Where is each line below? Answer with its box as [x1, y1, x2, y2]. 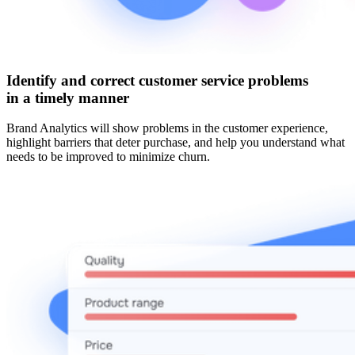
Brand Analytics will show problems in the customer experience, [6, 121, 328, 136]
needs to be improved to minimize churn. [6, 150, 210, 164]
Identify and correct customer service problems [6, 71, 308, 89]
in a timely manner [6, 89, 129, 106]
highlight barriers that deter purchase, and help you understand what [6, 136, 345, 150]
